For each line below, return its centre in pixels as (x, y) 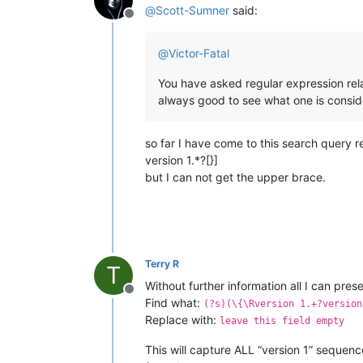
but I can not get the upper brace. (235, 177)
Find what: (174, 302)
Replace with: (182, 319)
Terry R (162, 263)
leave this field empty (282, 320)
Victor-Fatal (199, 53)
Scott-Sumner (192, 10)
